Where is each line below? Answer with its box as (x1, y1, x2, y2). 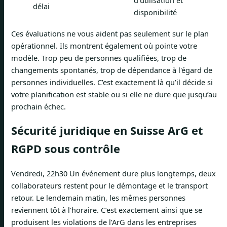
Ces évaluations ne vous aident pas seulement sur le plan (11, 28, 209, 39)
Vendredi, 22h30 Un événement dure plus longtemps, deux (11, 168, 216, 178)
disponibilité (134, 7, 177, 18)
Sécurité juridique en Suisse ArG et (11, 123, 203, 138)
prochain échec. (11, 101, 66, 111)
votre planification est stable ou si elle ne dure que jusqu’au (11, 89, 217, 99)
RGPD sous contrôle (11, 141, 120, 156)
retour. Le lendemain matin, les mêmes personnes (11, 192, 185, 203)
